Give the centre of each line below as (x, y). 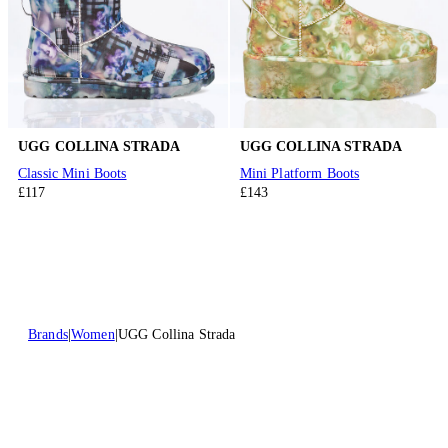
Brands (48, 335)
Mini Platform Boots (299, 174)
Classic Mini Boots (72, 174)
